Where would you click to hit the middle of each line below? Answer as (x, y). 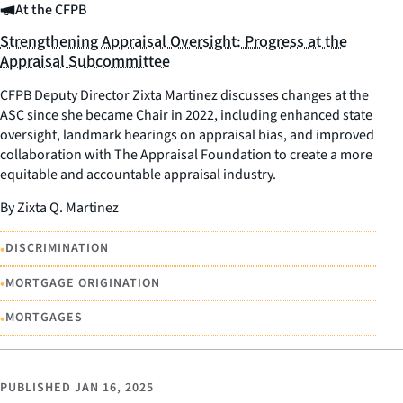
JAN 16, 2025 (114, 387)
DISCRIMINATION (57, 248)
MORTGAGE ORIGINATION (83, 283)
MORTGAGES (44, 318)
